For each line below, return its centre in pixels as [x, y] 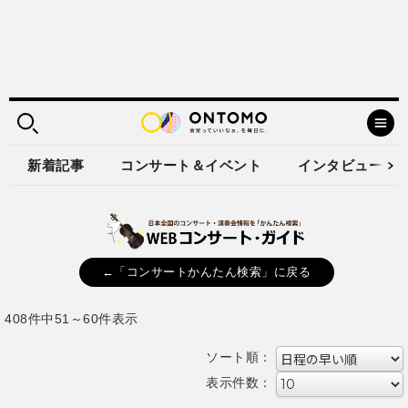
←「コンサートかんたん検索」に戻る [206, 272]
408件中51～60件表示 [71, 318]
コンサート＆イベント [191, 165]
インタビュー [340, 165]
